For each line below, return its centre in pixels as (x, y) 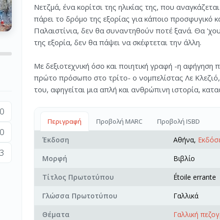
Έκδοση (56, 140)
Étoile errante (195, 177)
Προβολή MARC (119, 121)
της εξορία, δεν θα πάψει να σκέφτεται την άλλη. (118, 42)
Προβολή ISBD (179, 121)
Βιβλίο (184, 158)
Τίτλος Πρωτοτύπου (78, 177)
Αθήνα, (186, 140)
